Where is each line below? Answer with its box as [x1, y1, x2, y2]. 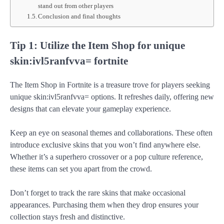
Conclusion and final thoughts [38, 12, 121, 20]
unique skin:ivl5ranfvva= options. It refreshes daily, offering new [10, 92, 214, 101]
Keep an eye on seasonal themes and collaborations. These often [10, 128, 212, 137]
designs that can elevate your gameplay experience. [10, 104, 171, 113]
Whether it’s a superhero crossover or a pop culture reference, [10, 152, 203, 161]
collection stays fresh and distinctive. [10, 212, 125, 221]
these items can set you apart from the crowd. [10, 164, 152, 173]
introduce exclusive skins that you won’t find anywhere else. [10, 140, 200, 149]
